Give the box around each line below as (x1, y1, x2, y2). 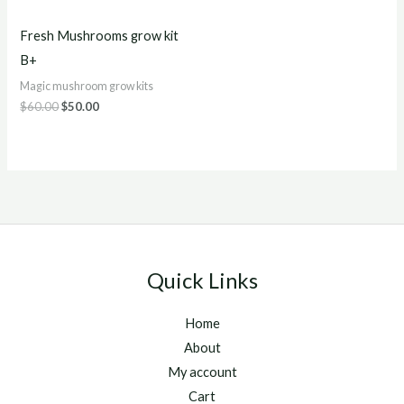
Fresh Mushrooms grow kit (20, 28, 179, 44)
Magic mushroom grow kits (20, 78, 154, 93)
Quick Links (146, 267, 258, 293)
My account (167, 364, 237, 381)
